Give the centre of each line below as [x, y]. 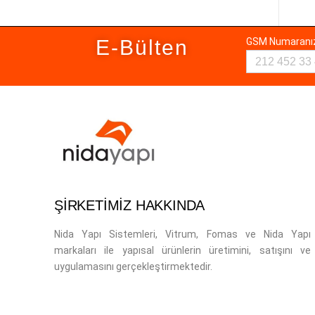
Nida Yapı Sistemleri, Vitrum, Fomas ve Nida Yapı [182, 234]
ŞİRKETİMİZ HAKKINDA [130, 206]
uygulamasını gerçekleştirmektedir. [133, 267]
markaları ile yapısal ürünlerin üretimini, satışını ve [182, 251]
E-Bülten [142, 48]
